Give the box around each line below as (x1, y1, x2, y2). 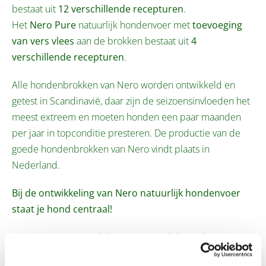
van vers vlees (12, 34, 74, 47)
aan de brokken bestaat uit (74, 34, 191, 47)
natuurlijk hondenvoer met (78, 18, 192, 31)
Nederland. (12, 158, 60, 172)
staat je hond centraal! (12, 202, 112, 216)
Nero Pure (30, 18, 78, 31)
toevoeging (192, 18, 242, 31)
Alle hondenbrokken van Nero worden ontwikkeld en (12, 78, 235, 91)
